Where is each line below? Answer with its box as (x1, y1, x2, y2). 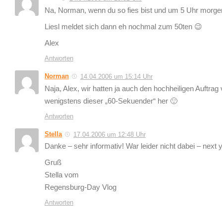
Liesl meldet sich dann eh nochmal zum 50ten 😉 (45, 22, 202, 31)
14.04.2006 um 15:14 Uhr (80, 72, 153, 80)
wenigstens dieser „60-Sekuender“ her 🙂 (45, 97, 177, 105)
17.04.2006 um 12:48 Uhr (73, 130, 146, 138)
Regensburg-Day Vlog (45, 183, 116, 192)
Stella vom (45, 171, 79, 179)
